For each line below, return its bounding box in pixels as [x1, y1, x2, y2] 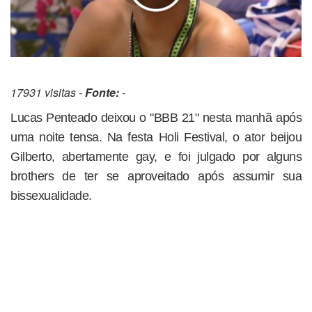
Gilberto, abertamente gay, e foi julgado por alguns [10, 149, 302, 164]
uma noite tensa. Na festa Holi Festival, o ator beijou [10, 130, 302, 144]
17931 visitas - [10, 84, 85, 100]
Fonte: [85, 84, 119, 100]
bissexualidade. [10, 188, 92, 203]
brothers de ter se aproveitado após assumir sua [10, 169, 302, 183]
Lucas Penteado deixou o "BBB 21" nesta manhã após [10, 110, 302, 125]
